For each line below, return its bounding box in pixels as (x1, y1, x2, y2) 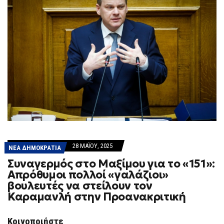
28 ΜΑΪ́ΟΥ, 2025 (72, 142, 112, 149)
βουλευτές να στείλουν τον (7, 179, 152, 192)
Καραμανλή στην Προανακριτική (7, 190, 186, 203)
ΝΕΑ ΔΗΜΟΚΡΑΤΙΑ (8, 144, 61, 151)
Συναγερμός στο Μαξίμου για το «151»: (7, 157, 215, 170)
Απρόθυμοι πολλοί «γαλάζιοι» (7, 168, 169, 181)
